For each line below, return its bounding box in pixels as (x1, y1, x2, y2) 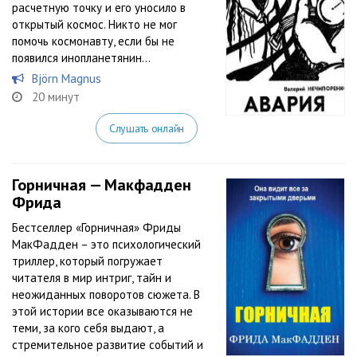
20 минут (32, 89, 80, 104)
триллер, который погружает (12, 253, 163, 269)
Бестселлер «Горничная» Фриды (12, 220, 181, 235)
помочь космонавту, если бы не (12, 33, 175, 49)
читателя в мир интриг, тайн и (12, 270, 171, 285)
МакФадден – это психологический (12, 237, 201, 252)
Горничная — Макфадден (12, 175, 191, 195)
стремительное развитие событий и (12, 337, 203, 352)
